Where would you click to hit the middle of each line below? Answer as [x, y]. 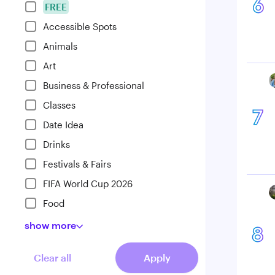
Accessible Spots [80, 26]
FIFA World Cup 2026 [88, 184]
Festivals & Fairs [77, 164]
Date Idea [63, 125]
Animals [60, 46]
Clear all [52, 258]
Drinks [56, 144]
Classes [59, 105]
